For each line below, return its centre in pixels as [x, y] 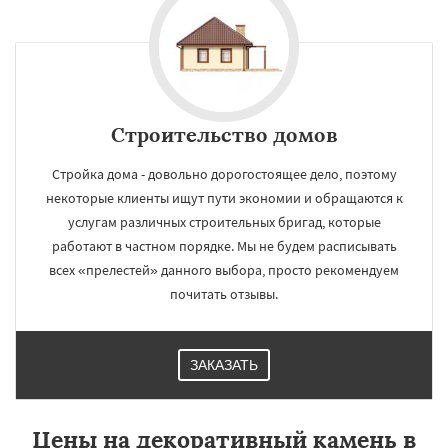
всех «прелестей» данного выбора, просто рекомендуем [224, 270]
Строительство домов [224, 134]
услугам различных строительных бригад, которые [224, 222]
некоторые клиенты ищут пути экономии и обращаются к [224, 198]
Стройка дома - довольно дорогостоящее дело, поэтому [224, 174]
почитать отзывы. [224, 294]
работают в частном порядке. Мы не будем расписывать [224, 246]
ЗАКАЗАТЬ [224, 365]
